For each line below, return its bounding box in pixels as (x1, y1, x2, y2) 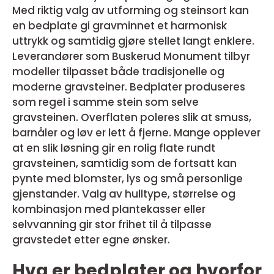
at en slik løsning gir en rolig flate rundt (12, 141, 215, 155)
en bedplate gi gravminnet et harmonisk (12, 18, 227, 33)
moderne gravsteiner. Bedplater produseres (12, 80, 245, 94)
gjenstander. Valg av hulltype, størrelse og (12, 187, 235, 201)
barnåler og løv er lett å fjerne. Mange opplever (12, 125, 261, 140)
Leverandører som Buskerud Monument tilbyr (12, 49, 250, 64)
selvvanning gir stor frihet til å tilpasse (12, 217, 212, 232)
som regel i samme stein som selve (12, 95, 199, 109)
